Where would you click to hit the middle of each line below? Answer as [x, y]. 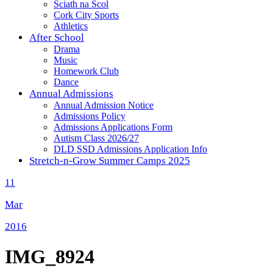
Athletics [71, 26]
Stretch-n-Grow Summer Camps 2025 [110, 161]
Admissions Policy [90, 116]
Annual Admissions [71, 94]
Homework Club [86, 71]
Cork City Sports [86, 15]
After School [57, 37]
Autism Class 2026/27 [96, 138]
